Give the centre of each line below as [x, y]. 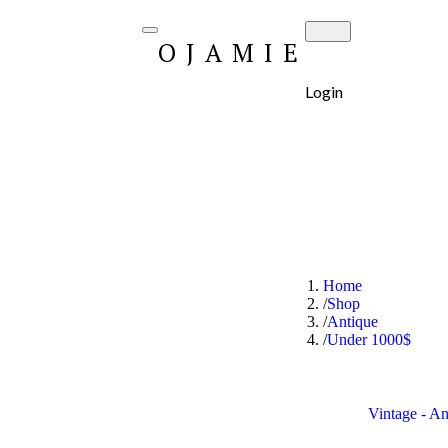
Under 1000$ [369, 340]
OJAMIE [232, 53]
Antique [353, 322]
